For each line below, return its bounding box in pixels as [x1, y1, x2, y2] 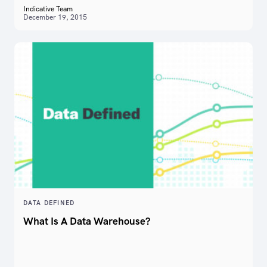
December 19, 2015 [23, 13, 87, 23]
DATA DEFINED [23, 198, 75, 207]
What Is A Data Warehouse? [23, 214, 150, 228]
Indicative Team [23, 4, 73, 14]
